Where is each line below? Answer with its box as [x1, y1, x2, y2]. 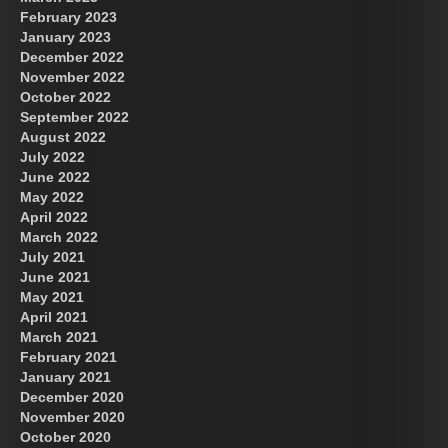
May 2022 [20, 188, 84, 205]
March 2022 [20, 228, 98, 245]
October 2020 [20, 428, 111, 445]
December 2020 [20, 388, 124, 405]
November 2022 [20, 68, 125, 85]
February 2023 [20, 8, 117, 25]
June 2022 [20, 168, 90, 185]
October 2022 [20, 88, 111, 105]
